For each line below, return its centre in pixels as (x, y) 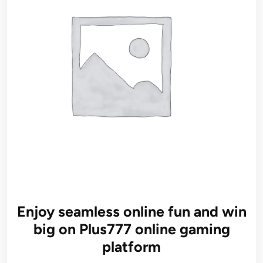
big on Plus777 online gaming (131, 229)
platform (131, 246)
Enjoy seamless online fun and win (131, 211)
